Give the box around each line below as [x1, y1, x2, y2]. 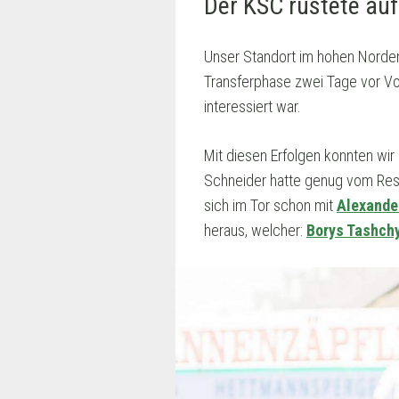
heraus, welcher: [204, 221, 306, 240]
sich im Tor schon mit [204, 196, 337, 216]
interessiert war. [204, 97, 301, 117]
